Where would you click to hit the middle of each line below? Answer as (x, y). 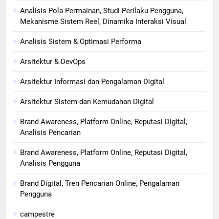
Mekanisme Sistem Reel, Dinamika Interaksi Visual (103, 21)
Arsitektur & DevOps (53, 61)
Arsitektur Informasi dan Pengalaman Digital (92, 81)
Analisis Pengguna (50, 163)
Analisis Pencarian (50, 132)
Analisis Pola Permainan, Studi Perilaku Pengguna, (102, 11)
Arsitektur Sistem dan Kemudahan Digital (87, 101)
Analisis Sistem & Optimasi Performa (81, 41)
